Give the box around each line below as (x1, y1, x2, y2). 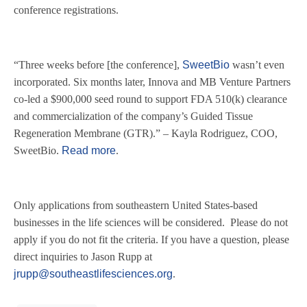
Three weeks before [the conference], (19, 59, 182, 71)
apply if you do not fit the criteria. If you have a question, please (14, 234, 289, 245)
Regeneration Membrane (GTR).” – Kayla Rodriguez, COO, (14, 127, 278, 139)
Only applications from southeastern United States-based (14, 199, 258, 211)
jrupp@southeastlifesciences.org (14, 268, 173, 280)
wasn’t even (230, 59, 284, 71)
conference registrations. (14, 4, 121, 16)
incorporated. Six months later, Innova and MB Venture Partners (14, 76, 291, 88)
